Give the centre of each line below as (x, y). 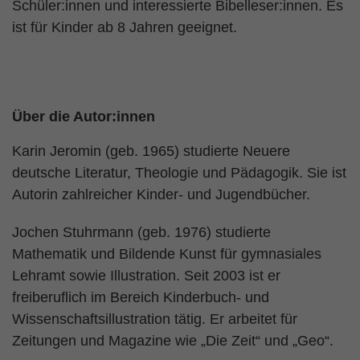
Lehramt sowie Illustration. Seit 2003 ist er (146, 276)
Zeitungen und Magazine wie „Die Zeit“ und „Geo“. (173, 341)
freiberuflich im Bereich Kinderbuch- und (141, 297)
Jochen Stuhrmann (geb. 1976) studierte (141, 232)
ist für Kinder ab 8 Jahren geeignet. (125, 27)
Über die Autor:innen (84, 117)
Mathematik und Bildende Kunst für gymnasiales (167, 254)
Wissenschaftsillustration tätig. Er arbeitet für (155, 319)
